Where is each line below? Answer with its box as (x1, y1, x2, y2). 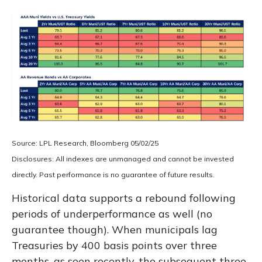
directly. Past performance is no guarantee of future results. (12, 170, 215, 179)
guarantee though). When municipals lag (12, 222, 218, 236)
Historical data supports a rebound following (12, 191, 236, 205)
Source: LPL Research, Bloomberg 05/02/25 (12, 138, 158, 147)
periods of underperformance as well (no (12, 206, 212, 220)
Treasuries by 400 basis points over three (12, 238, 217, 252)
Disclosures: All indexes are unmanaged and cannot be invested (12, 154, 234, 163)
